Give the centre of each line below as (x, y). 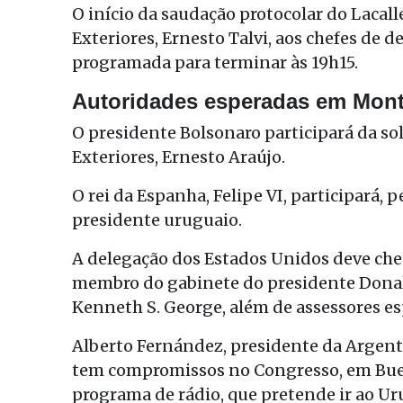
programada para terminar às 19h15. (215, 62)
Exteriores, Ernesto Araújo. (179, 157)
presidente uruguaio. (157, 219)
